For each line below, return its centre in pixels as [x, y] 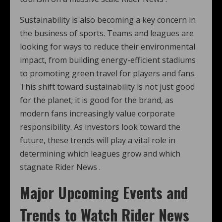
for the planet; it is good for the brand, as [97, 100]
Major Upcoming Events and [104, 193]
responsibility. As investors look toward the [100, 127]
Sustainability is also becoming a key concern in [108, 20]
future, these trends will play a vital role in [98, 140]
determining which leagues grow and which [100, 154]
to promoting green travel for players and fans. [108, 73]
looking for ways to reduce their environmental [108, 47]
